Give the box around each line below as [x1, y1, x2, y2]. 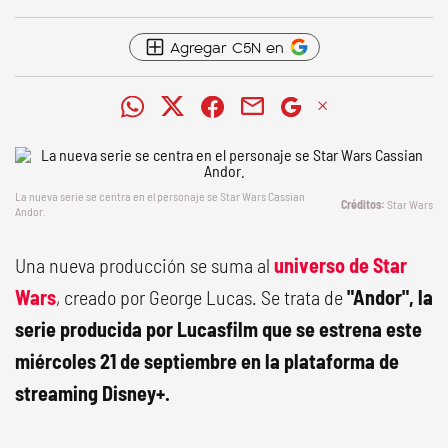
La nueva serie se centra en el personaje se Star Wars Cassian [15, 189, 305, 203]
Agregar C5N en [169, 36, 284, 57]
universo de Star [274, 253, 407, 277]
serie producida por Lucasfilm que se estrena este [15, 317, 422, 341]
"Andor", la [347, 285, 433, 309]
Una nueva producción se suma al [15, 253, 274, 277]
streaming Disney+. [15, 381, 170, 405]
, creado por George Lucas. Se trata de [56, 285, 347, 309]
